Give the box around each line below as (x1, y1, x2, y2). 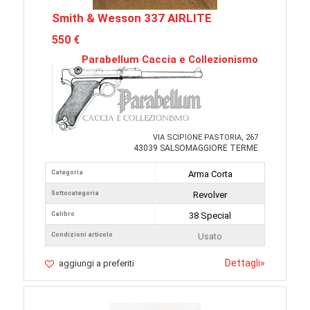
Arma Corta (188, 169, 232, 179)
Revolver (193, 190, 227, 200)
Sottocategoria (51, 190, 99, 197)
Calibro (51, 210, 75, 217)
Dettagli (225, 257, 260, 268)
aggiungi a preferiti (59, 258, 134, 268)
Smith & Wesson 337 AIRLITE (52, 11, 212, 25)
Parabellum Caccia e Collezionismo (82, 53, 258, 66)
